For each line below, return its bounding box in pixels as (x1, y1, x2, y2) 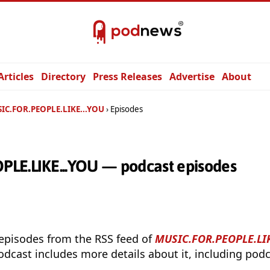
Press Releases (93, 70, 162, 83)
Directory (41, 70, 86, 83)
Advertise (169, 70, 215, 83)
